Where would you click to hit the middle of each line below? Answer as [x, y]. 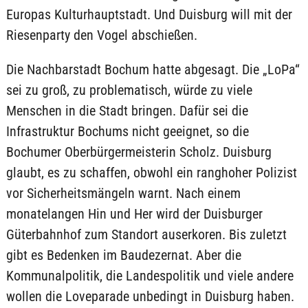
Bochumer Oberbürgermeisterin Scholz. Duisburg [139, 152]
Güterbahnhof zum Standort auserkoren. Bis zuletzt [146, 234]
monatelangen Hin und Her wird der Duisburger [134, 214]
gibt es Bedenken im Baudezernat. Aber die [123, 255]
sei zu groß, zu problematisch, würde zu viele [129, 90]
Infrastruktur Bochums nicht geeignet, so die [127, 131]
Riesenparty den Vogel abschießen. [101, 35]
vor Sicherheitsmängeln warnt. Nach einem [123, 193]
